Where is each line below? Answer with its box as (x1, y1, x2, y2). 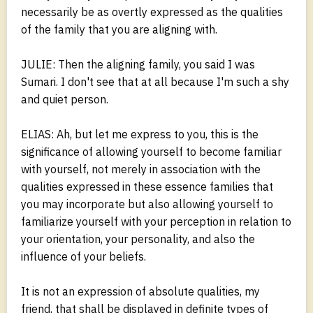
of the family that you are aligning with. (21, 22, 217, 36)
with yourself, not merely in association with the (21, 161, 261, 176)
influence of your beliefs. (21, 249, 146, 263)
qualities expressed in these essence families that (21, 179, 273, 194)
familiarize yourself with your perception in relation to (21, 214, 291, 228)
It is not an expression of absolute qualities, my (21, 284, 260, 298)
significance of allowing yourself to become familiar (21, 144, 282, 159)
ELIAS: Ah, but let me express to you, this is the (21, 126, 259, 141)
